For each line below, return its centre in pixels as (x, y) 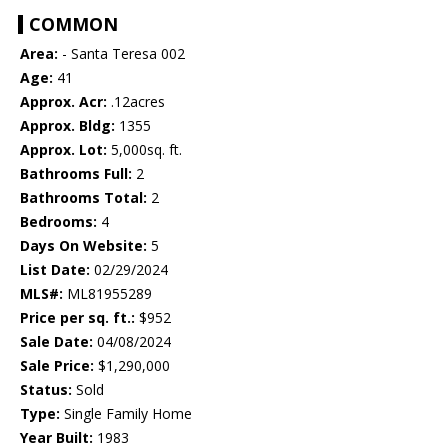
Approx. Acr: (63, 102)
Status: (46, 390)
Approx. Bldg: (67, 126)
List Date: (55, 270)
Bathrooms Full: (76, 174)
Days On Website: (83, 246)
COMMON (73, 24)
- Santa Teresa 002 (121, 54)
